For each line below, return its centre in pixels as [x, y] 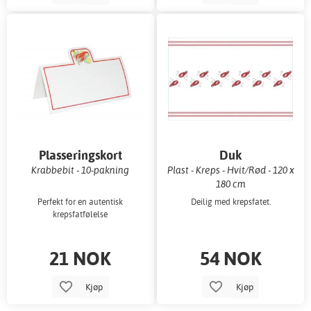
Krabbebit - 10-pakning [81, 170]
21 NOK [81, 258]
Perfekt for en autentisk [81, 201]
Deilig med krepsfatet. [230, 201]
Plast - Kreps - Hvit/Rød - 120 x [230, 170]
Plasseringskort [80, 155]
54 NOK [230, 258]
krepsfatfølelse [81, 214]
